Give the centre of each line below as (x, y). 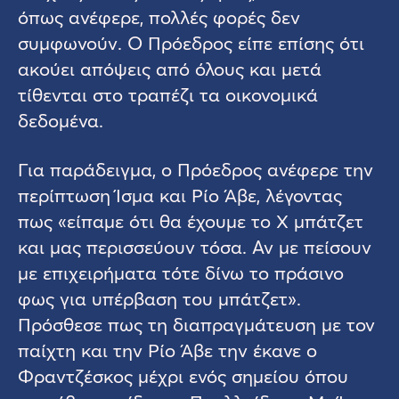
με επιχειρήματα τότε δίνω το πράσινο (181, 272)
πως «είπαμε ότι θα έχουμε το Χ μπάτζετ (191, 220)
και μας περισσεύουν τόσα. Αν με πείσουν (195, 246)
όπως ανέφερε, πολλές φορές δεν (159, 16)
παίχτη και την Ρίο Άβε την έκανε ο (167, 350)
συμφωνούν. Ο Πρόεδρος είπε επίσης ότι (191, 42)
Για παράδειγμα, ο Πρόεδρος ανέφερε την (195, 169)
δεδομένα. (61, 120)
